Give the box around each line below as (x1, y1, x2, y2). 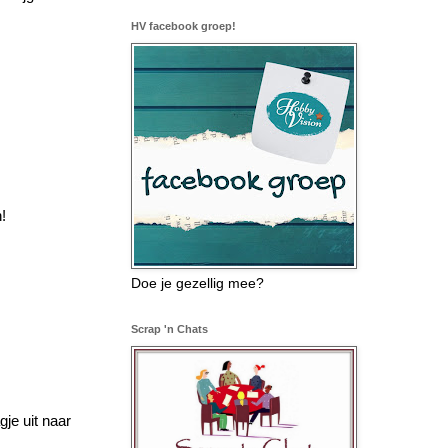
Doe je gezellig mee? (131, 274, 264, 291)
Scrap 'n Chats (131, 322, 208, 335)
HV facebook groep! (131, 19, 236, 32)
